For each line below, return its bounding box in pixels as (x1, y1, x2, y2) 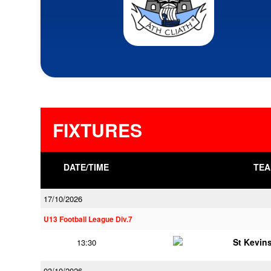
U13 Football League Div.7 (44, 214, 132, 224)
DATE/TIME (64, 161, 109, 173)
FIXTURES (53, 117, 142, 143)
